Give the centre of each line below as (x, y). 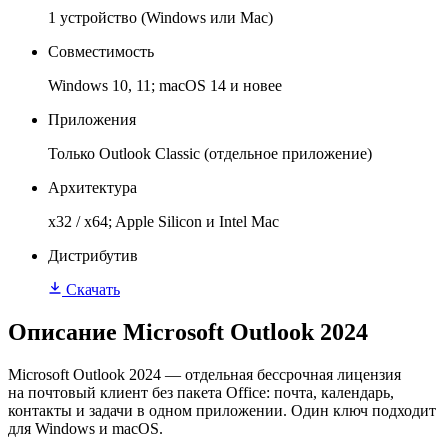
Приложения (92, 120)
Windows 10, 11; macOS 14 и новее (165, 86)
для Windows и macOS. (85, 429)
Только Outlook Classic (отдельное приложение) (210, 154)
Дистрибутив (93, 256)
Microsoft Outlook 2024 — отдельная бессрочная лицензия (204, 375)
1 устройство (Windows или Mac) (160, 18)
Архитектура (92, 188)
